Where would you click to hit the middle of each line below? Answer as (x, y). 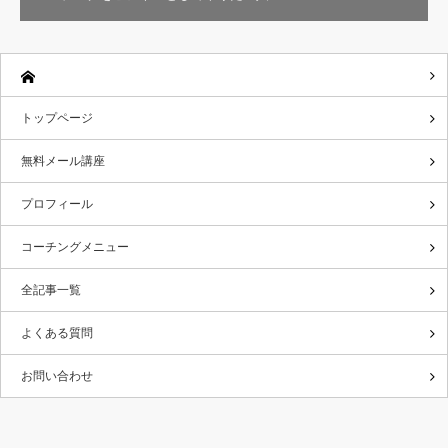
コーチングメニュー (75, 246)
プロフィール (57, 203)
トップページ (57, 117)
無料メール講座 (63, 160)
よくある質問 (57, 332)
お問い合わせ (57, 375)
